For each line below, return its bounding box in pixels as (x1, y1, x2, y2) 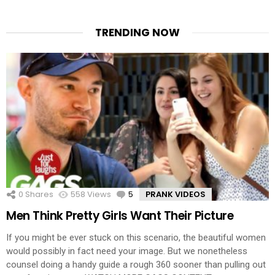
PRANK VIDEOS (145, 188, 206, 200)
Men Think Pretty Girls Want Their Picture (6, 207, 234, 224)
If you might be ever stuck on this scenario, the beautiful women (6, 232, 266, 244)
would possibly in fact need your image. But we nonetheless (6, 246, 247, 257)
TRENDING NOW (95, 25, 180, 41)
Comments (133, 188, 178, 200)
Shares (23, 188, 53, 200)
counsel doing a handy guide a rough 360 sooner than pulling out (6, 259, 266, 271)
